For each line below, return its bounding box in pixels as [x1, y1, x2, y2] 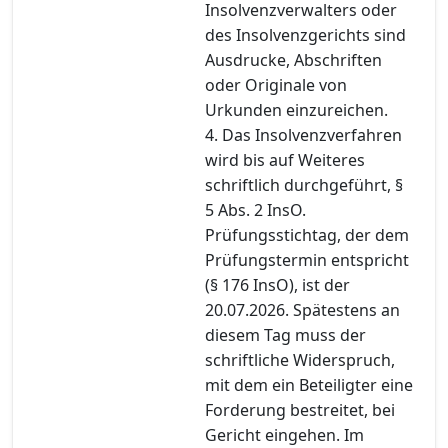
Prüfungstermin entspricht [205, 248, 409, 271]
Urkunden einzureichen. [205, 98, 388, 121]
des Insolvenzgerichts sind [205, 23, 406, 46]
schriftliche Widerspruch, [205, 348, 395, 371]
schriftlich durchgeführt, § [205, 173, 403, 196]
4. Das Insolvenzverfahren [205, 123, 402, 146]
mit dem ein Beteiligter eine [205, 373, 413, 396]
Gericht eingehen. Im [205, 423, 364, 446]
